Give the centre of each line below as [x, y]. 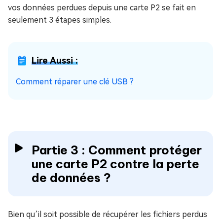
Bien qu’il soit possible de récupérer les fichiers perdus [108, 215]
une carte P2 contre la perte [115, 164]
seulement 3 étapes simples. [60, 20]
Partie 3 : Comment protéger [117, 150]
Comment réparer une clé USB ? [75, 82]
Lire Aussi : [55, 61]
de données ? [71, 178]
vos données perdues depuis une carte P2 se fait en [102, 8]
